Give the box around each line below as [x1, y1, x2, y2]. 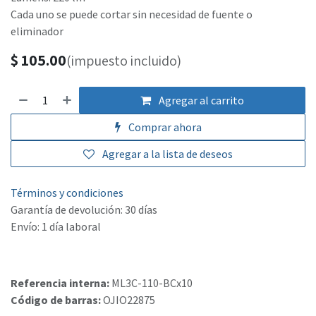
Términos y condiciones [11, 186, 123, 200]
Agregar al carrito [157, 93, 245, 108]
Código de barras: [11, 293, 103, 308]
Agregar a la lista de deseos [102, 147, 233, 162]
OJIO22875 [103, 293, 155, 308]
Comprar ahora [126, 120, 202, 135]
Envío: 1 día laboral [11, 219, 101, 234]
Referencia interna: [11, 276, 111, 291]
